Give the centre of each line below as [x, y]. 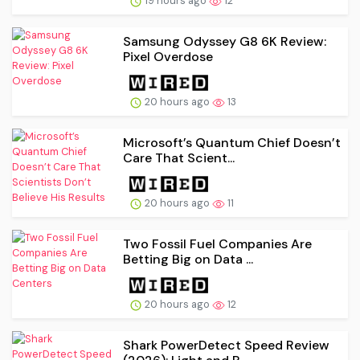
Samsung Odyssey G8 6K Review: [225, 42]
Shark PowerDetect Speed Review [226, 345]
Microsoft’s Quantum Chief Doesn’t [232, 143]
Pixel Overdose [168, 57]
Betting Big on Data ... [188, 260]
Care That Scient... [179, 158]
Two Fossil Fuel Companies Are [217, 244]
